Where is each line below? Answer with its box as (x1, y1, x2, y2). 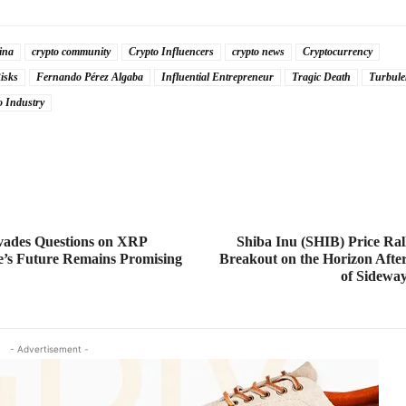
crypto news (231, 45, 285, 59)
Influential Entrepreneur (160, 71, 274, 84)
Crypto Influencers (128, 45, 214, 59)
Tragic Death (291, 71, 351, 84)
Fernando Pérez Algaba (35, 71, 143, 84)
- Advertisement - (9, 343, 89, 355)
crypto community (31, 45, 111, 59)
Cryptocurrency (302, 45, 372, 59)
